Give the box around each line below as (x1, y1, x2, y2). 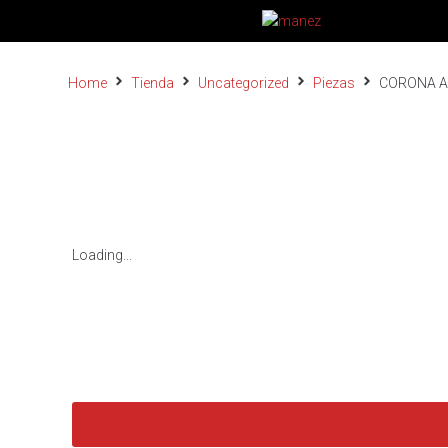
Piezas (313, 75, 355, 91)
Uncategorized (198, 75, 289, 91)
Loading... (72, 247, 132, 263)
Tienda (131, 75, 174, 91)
